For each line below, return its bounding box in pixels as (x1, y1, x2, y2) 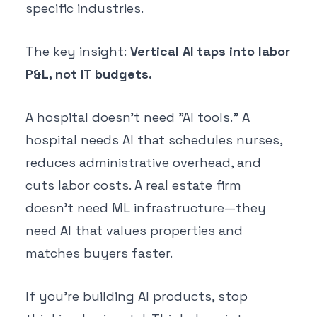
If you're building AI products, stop (25, 287, 248, 304)
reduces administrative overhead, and (25, 154, 261, 171)
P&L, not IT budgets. (25, 66, 152, 83)
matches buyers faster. (25, 244, 173, 261)
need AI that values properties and (25, 221, 243, 238)
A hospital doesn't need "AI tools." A (25, 108, 250, 125)
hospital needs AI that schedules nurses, (25, 131, 282, 148)
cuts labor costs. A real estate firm (25, 176, 241, 193)
